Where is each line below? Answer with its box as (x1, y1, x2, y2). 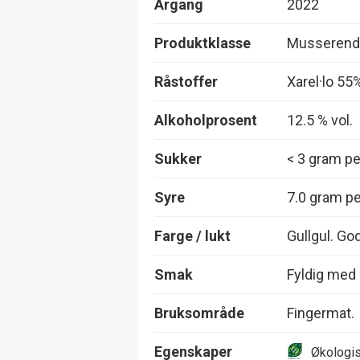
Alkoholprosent (154, 111, 257, 129)
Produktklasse (154, 34, 251, 51)
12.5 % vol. (287, 111, 353, 129)
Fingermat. (287, 304, 354, 321)
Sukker (154, 149, 202, 167)
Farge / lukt (154, 227, 231, 244)
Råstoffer (154, 72, 218, 90)
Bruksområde (154, 304, 244, 321)
